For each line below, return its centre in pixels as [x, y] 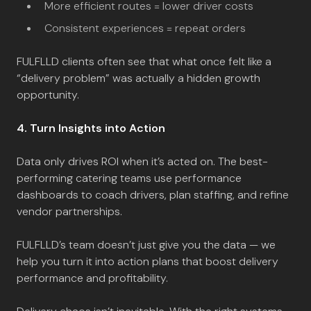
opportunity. [48, 95]
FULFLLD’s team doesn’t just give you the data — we [146, 245]
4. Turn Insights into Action [91, 128]
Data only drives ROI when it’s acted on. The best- [142, 161]
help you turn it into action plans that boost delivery [148, 261]
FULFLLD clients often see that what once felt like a [144, 61]
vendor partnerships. [69, 211]
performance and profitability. [92, 278]
